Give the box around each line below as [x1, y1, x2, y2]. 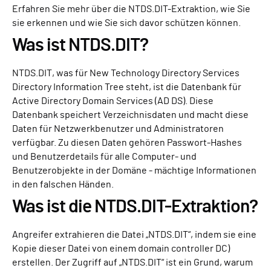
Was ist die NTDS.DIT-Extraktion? [12, 198, 258, 216]
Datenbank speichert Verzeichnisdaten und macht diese [12, 110, 249, 120]
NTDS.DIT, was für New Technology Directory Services [12, 68, 240, 78]
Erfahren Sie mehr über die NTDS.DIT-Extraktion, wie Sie [12, 4, 250, 14]
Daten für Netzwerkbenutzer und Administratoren [12, 124, 224, 134]
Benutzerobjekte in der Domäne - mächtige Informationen [12, 166, 256, 175]
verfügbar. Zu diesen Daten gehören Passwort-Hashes [12, 138, 242, 148]
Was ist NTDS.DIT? [12, 36, 148, 54]
